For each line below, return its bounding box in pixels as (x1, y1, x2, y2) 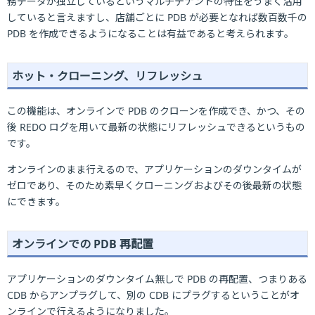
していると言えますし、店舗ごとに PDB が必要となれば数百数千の (7, 11, 307, 24)
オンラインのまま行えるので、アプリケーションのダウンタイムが (7, 162, 302, 176)
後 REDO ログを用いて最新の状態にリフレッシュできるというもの (7, 120, 305, 134)
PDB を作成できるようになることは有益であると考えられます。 (7, 27, 294, 40)
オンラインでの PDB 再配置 (12, 236, 153, 252)
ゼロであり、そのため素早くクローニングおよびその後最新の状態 (7, 179, 302, 192)
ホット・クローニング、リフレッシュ (12, 68, 202, 84)
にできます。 (7, 195, 65, 208)
